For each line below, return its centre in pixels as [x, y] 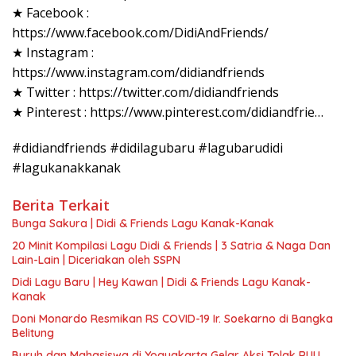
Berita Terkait [61, 205]
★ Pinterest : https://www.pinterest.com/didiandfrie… [168, 112]
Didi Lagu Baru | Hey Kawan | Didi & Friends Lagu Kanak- [161, 282]
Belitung [33, 333]
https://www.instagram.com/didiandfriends [138, 72]
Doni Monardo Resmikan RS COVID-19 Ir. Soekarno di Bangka [173, 318]
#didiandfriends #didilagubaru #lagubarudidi [147, 147]
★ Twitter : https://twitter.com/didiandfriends [145, 92]
